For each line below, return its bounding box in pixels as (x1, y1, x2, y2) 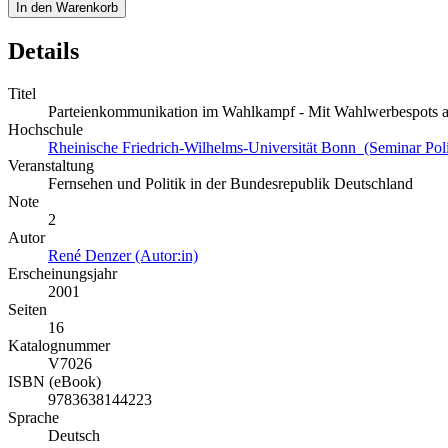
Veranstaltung (8, 157, 94, 175)
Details (8, 38, 79, 65)
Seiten (8, 301, 47, 319)
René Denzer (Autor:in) (48, 247, 198, 265)
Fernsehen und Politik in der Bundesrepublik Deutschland (48, 175, 413, 193)
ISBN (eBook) (8, 373, 101, 391)
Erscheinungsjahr (8, 265, 117, 283)
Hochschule (8, 121, 83, 139)
